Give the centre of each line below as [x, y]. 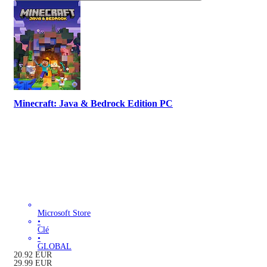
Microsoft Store [64, 213]
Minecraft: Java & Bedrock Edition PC [93, 104]
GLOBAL [55, 246]
